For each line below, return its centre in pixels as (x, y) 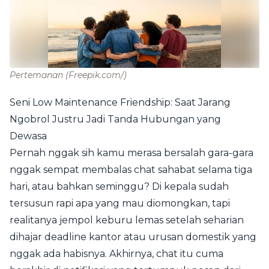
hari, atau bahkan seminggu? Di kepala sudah (119, 187)
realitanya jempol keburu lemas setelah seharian (127, 220)
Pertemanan (38, 75)
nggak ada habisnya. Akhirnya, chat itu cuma (116, 254)
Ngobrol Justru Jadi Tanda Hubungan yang (115, 119)
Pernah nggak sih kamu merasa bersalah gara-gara (131, 153)
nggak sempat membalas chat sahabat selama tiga (131, 170)
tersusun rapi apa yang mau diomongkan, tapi (120, 204)
